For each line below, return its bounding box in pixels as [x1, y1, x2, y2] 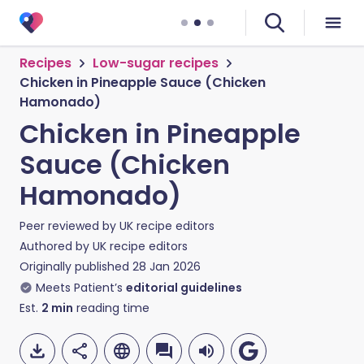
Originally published [19, 258, 129, 275]
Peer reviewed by [19, 218, 119, 234]
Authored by [19, 238, 93, 254]
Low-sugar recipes [93, 54, 219, 72]
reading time [73, 300, 149, 316]
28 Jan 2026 [132, 258, 201, 275]
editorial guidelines [126, 279, 242, 296]
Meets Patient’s [36, 279, 123, 296]
